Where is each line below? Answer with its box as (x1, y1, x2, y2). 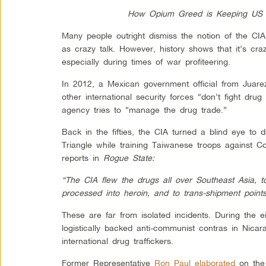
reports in (62, 152, 104, 163)
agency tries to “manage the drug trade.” (62, 104, 227, 115)
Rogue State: (103, 152, 159, 163)
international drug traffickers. (62, 235, 174, 246)
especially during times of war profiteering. (62, 56, 231, 66)
